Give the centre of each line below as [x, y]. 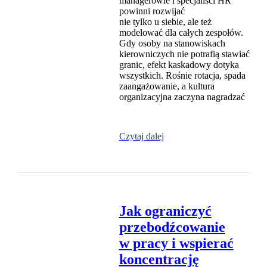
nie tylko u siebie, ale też [165, 22]
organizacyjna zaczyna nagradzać [182, 97]
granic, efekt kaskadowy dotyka [179, 65]
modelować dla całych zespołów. [181, 33]
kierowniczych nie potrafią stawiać [184, 54]
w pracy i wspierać [176, 243]
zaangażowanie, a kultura [167, 86]
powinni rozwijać [152, 11]
